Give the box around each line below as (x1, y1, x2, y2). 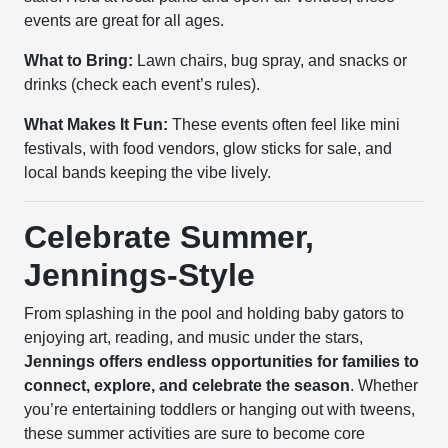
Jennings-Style (24, 257, 256, 293)
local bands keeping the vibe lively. (24, 164, 272, 181)
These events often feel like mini (168, 116, 401, 133)
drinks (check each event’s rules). (24, 76, 261, 93)
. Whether (350, 377, 419, 394)
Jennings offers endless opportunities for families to (24, 353, 420, 370)
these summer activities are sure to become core (24, 425, 366, 442)
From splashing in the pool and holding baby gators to (24, 305, 405, 322)
